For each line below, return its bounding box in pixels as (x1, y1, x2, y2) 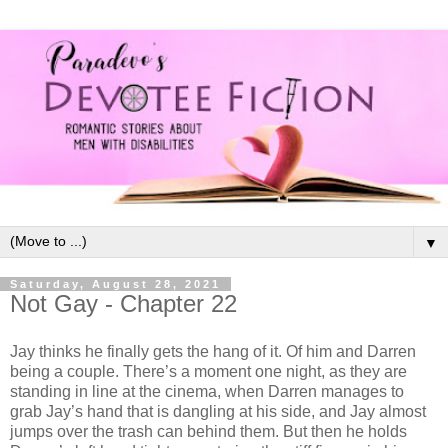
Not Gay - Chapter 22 (10, 289, 237, 317)
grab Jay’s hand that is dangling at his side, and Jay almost (10, 402, 426, 420)
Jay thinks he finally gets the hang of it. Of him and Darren (10, 342, 416, 360)
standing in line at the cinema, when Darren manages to (10, 382, 404, 400)
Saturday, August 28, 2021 (10, 277, 221, 290)
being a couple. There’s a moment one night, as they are (10, 362, 407, 380)
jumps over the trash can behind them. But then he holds (10, 422, 407, 440)
